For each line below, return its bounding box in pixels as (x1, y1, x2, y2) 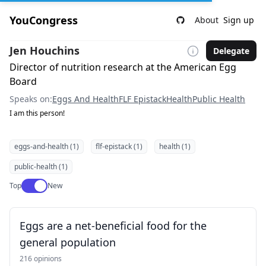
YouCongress (9, 13, 78, 27)
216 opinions (20, 254, 62, 264)
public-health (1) (14, 161, 68, 172)
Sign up (223, 14, 254, 26)
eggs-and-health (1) (14, 141, 79, 151)
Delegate (213, 45, 249, 56)
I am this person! (9, 108, 65, 118)
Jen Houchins (9, 43, 80, 58)
